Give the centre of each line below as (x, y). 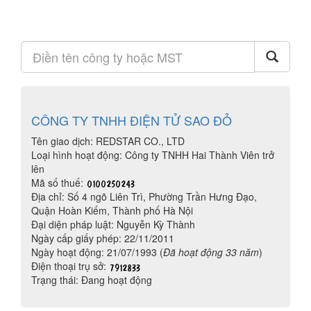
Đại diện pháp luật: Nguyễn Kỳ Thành (113, 224)
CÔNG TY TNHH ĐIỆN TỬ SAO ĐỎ (132, 120)
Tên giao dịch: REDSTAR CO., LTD (108, 141)
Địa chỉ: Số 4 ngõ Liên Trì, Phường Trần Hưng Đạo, (144, 196)
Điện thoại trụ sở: (70, 266)
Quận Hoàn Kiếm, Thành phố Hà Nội (112, 210)
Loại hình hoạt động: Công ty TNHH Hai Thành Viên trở (153, 155)
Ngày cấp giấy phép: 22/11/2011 (103, 238)
